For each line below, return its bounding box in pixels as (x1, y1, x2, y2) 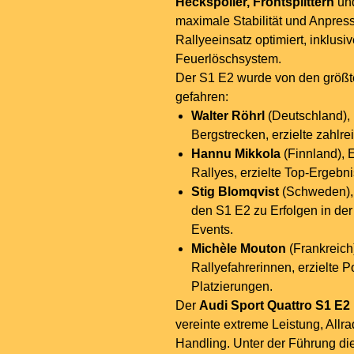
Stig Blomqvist (191, 185, 279, 199)
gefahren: (175, 90, 228, 104)
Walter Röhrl (191, 109, 265, 123)
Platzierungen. (191, 280, 273, 294)
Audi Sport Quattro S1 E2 (199, 299, 350, 313)
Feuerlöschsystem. (175, 52, 281, 66)
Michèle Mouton (191, 242, 286, 256)
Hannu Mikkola (191, 147, 281, 161)
